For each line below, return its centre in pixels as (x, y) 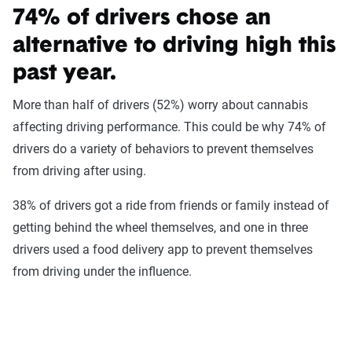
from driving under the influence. (102, 271)
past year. (68, 73)
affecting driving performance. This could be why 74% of (169, 126)
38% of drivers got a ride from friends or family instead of (171, 205)
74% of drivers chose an (142, 18)
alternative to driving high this (174, 46)
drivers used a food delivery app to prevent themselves (163, 249)
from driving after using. (81, 170)
